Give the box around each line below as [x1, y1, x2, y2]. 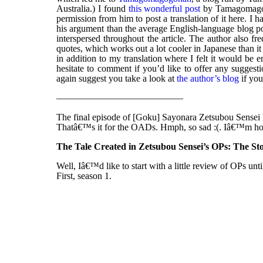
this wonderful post [128, 4, 201, 14]
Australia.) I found [56, 4, 129, 14]
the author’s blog [177, 73, 239, 84]
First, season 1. [56, 171, 112, 181]
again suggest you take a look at [56, 73, 177, 84]
